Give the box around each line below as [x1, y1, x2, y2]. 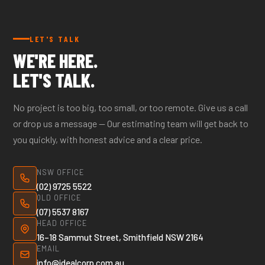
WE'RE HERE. [13, 49, 98, 72]
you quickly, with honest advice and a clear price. [13, 134, 203, 145]
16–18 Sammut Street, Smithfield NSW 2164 [37, 232, 204, 243]
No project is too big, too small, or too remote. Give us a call [13, 102, 248, 113]
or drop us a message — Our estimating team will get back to [13, 118, 249, 129]
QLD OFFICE [37, 193, 82, 202]
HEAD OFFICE [37, 219, 88, 227]
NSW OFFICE [37, 168, 85, 176]
